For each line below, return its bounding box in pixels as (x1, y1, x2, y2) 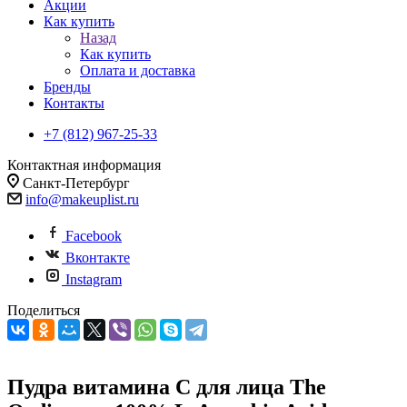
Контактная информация (7, 157, 161, 173)
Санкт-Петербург (23, 175, 130, 191)
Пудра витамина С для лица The (7, 374, 326, 399)
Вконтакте (65, 250, 130, 265)
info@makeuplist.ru (25, 192, 139, 207)
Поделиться (7, 303, 80, 318)
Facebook (65, 228, 122, 243)
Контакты (44, 95, 104, 111)
